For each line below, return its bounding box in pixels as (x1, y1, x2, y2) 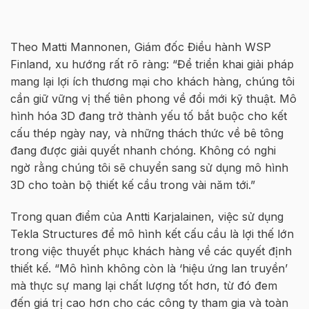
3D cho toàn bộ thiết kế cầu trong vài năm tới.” (10, 177, 255, 192)
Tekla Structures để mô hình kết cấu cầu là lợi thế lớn (10, 226, 294, 241)
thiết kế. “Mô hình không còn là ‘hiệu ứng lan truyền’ (10, 261, 288, 275)
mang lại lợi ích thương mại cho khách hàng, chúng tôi (10, 74, 295, 88)
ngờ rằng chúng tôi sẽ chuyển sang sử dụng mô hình (10, 160, 288, 175)
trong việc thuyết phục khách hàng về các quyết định (10, 243, 292, 258)
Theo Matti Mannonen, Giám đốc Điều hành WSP (10, 39, 271, 54)
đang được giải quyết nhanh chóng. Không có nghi (10, 143, 276, 157)
